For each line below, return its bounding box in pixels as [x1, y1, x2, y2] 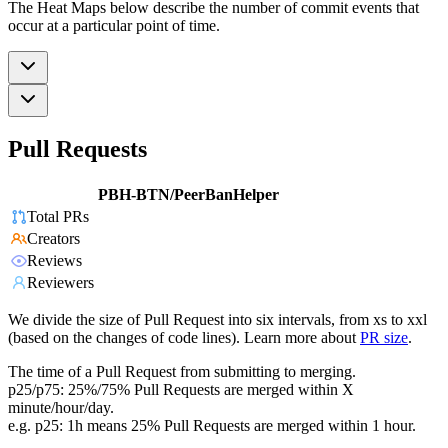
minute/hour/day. [8, 399, 114, 417]
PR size [360, 329, 408, 347]
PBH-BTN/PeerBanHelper [98, 186, 279, 204]
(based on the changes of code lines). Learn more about [8, 329, 356, 347]
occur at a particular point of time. [8, 16, 220, 34]
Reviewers [27, 274, 94, 292]
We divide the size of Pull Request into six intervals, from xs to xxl [8, 311, 427, 329]
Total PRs [27, 208, 89, 226]
